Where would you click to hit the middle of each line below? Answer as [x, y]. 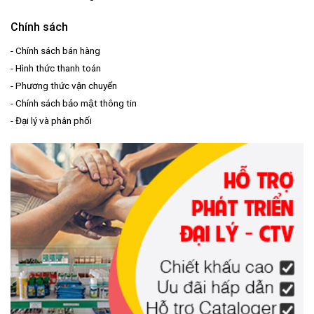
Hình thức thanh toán [58, 68]
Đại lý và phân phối [54, 120]
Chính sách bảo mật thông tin [76, 103]
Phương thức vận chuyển [66, 85]
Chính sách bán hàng [58, 50]
